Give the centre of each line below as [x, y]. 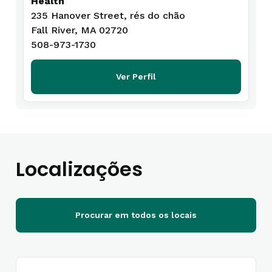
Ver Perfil [136, 76]
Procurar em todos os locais [136, 215]
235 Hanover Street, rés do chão [108, 15]
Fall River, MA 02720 [80, 30]
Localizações [79, 169]
